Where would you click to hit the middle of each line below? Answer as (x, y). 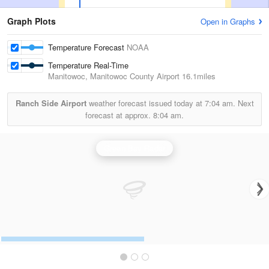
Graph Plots (32, 21)
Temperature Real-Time (89, 65)
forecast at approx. (119, 115)
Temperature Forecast (87, 47)
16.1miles (198, 76)
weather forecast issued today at (145, 103)
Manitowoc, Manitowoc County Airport (114, 76)
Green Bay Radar (134, 148)
